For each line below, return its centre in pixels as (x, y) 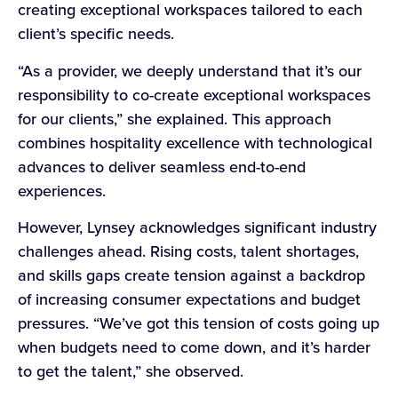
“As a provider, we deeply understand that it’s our (190, 71)
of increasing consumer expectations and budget (189, 299)
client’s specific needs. (98, 34)
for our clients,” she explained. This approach (175, 119)
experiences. (64, 191)
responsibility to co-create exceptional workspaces (194, 95)
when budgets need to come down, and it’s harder (194, 347)
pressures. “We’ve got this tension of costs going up (199, 323)
